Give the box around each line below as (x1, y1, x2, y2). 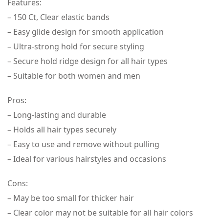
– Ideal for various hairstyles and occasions (7, 153, 166, 164)
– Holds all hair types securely (7, 124, 116, 135)
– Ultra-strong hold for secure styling (7, 41, 144, 52)
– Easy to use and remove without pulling (7, 139, 159, 150)
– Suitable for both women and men (7, 70, 140, 81)
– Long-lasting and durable (7, 109, 106, 120)
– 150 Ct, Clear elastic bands (7, 12, 109, 22)
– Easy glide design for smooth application (7, 26, 164, 37)
